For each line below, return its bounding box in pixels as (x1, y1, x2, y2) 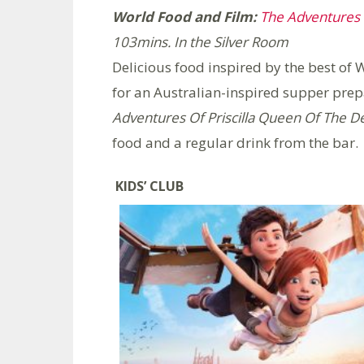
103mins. (112, 32, 174, 51)
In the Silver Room (174, 32, 288, 51)
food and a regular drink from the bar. (112, 132, 358, 152)
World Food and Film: (112, 6, 260, 26)
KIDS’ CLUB (115, 176, 184, 195)
